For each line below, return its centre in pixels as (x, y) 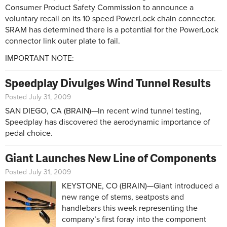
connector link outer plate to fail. (63, 41)
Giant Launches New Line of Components (111, 158)
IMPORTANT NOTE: (40, 58)
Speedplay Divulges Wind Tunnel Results (108, 83)
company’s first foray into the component (134, 219)
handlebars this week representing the (130, 208)
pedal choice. (29, 133)
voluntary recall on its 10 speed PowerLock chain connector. (110, 18)
